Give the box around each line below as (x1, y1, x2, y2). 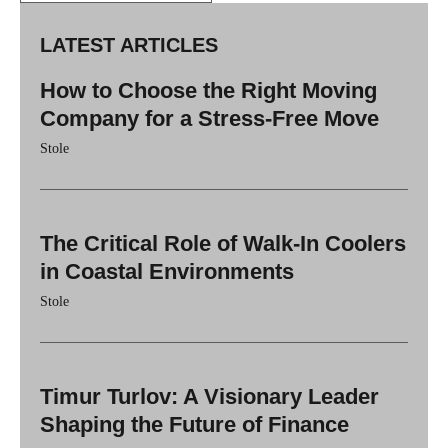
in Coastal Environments (40, 259, 294, 284)
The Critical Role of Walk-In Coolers (40, 231, 406, 256)
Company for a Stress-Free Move (40, 106, 379, 131)
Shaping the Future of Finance (40, 412, 349, 437)
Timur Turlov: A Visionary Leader (40, 384, 379, 409)
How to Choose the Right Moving (40, 78, 377, 103)
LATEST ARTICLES (40, 34, 218, 56)
